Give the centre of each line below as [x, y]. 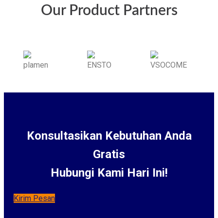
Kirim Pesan [34, 198]
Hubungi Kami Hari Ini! [109, 173]
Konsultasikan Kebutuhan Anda [109, 136]
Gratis [109, 154]
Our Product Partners [109, 10]
